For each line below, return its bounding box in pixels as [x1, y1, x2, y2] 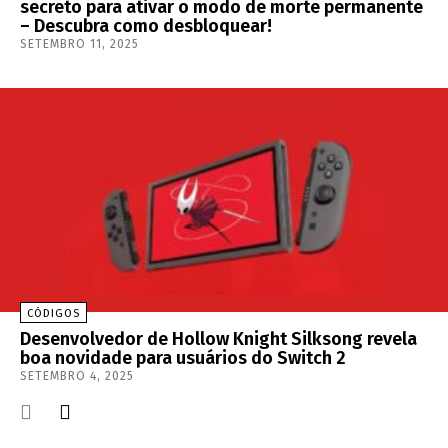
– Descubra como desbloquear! [20, 15, 272, 38]
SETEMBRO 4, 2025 [20, 369, 134, 384]
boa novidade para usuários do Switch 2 [20, 347, 346, 370]
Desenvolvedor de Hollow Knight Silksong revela [20, 328, 417, 351]
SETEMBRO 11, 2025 [20, 37, 139, 52]
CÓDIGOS [27, 307, 80, 321]
